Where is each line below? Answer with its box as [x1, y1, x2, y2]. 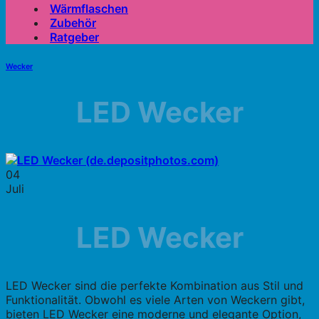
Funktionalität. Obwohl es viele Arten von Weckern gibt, [6, 292, 305, 307]
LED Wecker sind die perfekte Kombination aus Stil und [6, 278, 303, 293]
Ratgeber [50, 30, 99, 44]
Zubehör [50, 16, 96, 30]
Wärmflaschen [50, 1, 128, 16]
